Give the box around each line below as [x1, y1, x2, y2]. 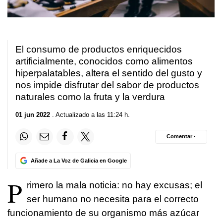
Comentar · [166, 133, 196, 140]
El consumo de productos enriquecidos [15, 44, 182, 55]
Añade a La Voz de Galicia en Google [30, 157, 127, 164]
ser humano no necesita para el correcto [27, 193, 199, 204]
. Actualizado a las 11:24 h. [50, 111, 130, 118]
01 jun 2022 [15, 111, 50, 118]
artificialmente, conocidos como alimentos [15, 56, 193, 67]
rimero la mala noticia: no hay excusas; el [27, 179, 202, 190]
